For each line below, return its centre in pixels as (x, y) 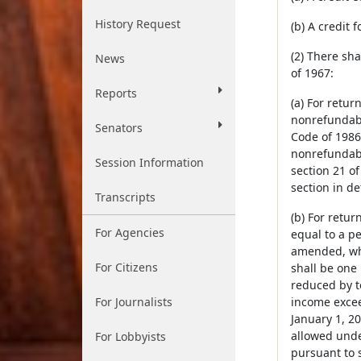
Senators (119, 128)
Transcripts (125, 197)
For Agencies (130, 232)
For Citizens (127, 267)
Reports (116, 93)
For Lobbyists (131, 336)
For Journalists (134, 302)
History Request (138, 24)
